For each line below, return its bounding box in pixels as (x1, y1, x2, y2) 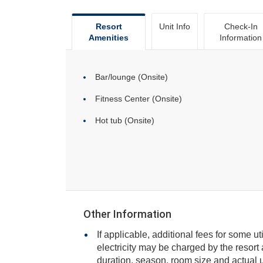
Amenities (89, 33, 129, 42)
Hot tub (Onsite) (95, 116, 154, 125)
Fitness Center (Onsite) (95, 94, 182, 103)
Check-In (224, 22, 258, 31)
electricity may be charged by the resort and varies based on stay (97, 242, 159, 252)
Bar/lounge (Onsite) (95, 72, 168, 82)
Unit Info (159, 22, 190, 31)
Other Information (83, 208, 171, 220)
